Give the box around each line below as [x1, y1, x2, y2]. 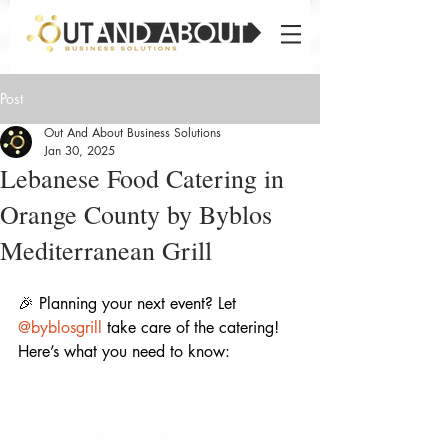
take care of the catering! [102, 317, 284, 338]
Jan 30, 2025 [44, 142, 115, 159]
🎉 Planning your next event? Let [18, 293, 241, 314]
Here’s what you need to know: [18, 341, 230, 362]
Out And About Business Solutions [44, 124, 221, 141]
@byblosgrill [18, 317, 102, 338]
